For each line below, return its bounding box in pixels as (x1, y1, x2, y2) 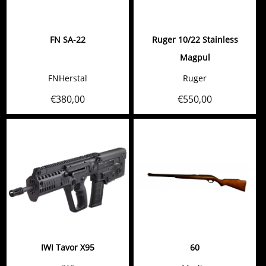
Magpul (179, 52, 210, 63)
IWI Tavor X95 (41, 242, 94, 253)
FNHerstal (48, 72, 87, 84)
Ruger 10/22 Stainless (151, 34, 238, 45)
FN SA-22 (50, 34, 85, 45)
